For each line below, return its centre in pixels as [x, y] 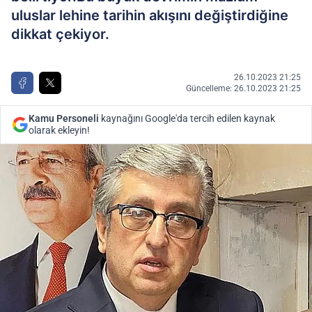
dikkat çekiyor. [60, 34]
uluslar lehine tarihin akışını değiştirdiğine [150, 15]
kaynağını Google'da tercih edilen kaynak [187, 118]
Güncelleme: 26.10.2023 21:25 [243, 88]
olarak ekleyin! [59, 130]
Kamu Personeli [64, 118]
